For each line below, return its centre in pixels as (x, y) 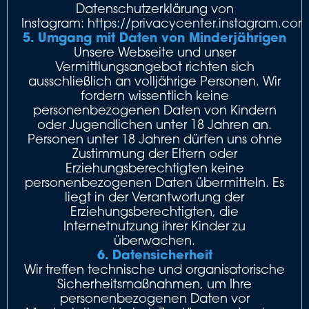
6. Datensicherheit (154, 255)
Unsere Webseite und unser (154, 52)
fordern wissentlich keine (154, 95)
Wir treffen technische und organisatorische (154, 269)
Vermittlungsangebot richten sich (154, 66)
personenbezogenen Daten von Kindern (154, 110)
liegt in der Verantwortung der (154, 197)
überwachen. (154, 240)
